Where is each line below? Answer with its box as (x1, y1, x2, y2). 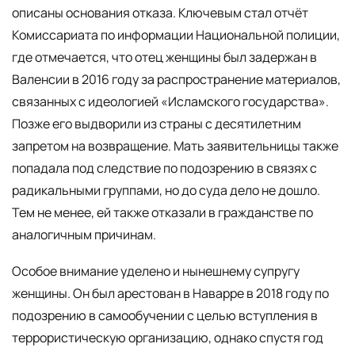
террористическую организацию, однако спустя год (12, 328, 323, 346)
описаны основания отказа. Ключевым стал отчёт (12, 4, 308, 22)
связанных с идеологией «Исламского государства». (12, 93, 329, 111)
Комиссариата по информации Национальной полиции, (12, 26, 340, 44)
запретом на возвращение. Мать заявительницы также (12, 137, 338, 155)
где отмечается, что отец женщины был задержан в (12, 48, 317, 67)
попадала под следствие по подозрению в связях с (12, 159, 317, 177)
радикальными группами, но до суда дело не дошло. (12, 181, 320, 200)
